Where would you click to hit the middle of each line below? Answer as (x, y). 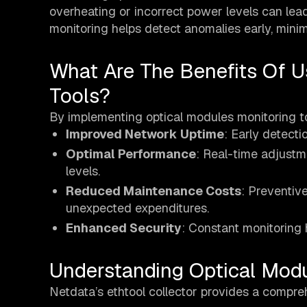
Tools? (80, 96)
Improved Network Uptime (145, 134)
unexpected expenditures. (137, 208)
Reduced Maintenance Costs (153, 191)
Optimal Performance (131, 154)
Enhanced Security (124, 228)
